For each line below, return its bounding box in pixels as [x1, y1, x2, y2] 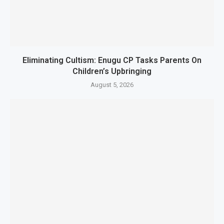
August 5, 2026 [90, 81, 133, 88]
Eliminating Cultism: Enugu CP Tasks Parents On [22, 55, 201, 65]
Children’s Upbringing [72, 66, 151, 76]
